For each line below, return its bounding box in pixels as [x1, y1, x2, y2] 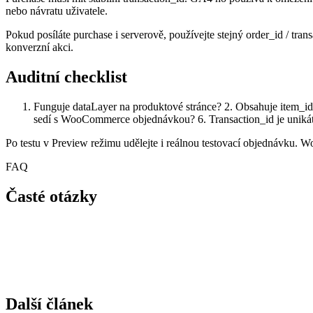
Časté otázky [6, 187, 97, 205]
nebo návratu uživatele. [6, 5, 108, 17]
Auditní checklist [6, 68, 127, 87]
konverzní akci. [6, 41, 73, 54]
